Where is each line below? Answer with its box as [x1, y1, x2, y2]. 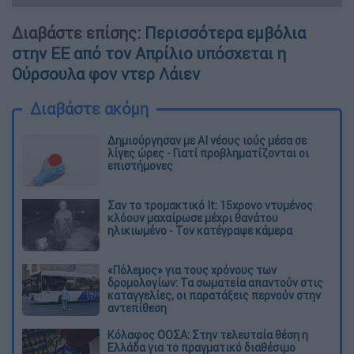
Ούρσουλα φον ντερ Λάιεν [12, 64, 200, 85]
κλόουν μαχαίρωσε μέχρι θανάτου [107, 211, 278, 226]
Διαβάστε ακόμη [30, 99, 149, 119]
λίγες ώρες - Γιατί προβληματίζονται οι [107, 146, 309, 161]
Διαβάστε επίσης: [12, 23, 145, 43]
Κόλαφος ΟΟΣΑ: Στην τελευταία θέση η [107, 327, 308, 342]
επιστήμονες [107, 159, 173, 174]
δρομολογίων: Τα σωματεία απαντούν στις [107, 275, 323, 290]
